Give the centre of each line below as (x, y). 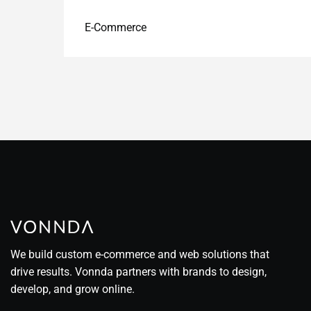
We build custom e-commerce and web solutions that (140, 254)
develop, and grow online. (73, 289)
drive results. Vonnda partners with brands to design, (138, 271)
